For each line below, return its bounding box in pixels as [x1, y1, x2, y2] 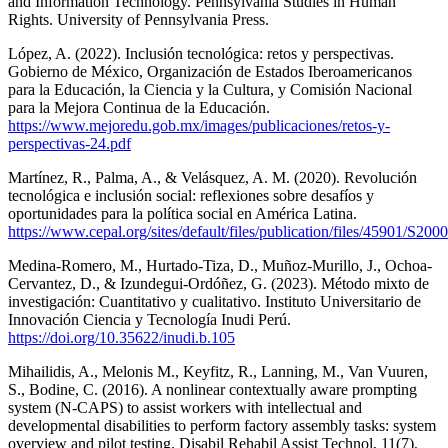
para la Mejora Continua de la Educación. [8, 98, 270, 116]
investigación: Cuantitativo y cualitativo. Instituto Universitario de [8, 292, 421, 310]
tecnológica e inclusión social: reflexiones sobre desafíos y [8, 186, 374, 204]
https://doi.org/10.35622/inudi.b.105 [8, 328, 235, 346]
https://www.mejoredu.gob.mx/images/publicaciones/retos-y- [8, 116, 390, 134]
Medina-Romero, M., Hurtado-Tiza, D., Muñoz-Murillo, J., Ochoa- [8, 256, 432, 274]
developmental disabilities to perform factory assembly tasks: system [8, 416, 436, 434]
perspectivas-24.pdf [8, 134, 131, 152]
